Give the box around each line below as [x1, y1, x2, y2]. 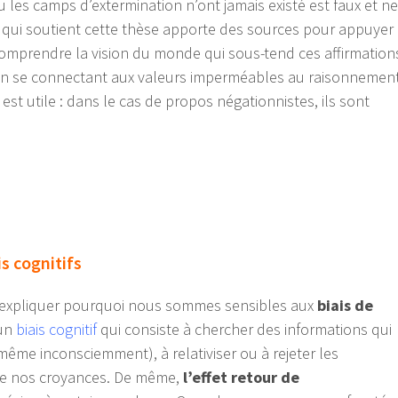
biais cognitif [16, 319, 97, 340]
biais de [317, 295, 373, 316]
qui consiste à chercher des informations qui [97, 319, 392, 340]
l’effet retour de [183, 367, 299, 388]
